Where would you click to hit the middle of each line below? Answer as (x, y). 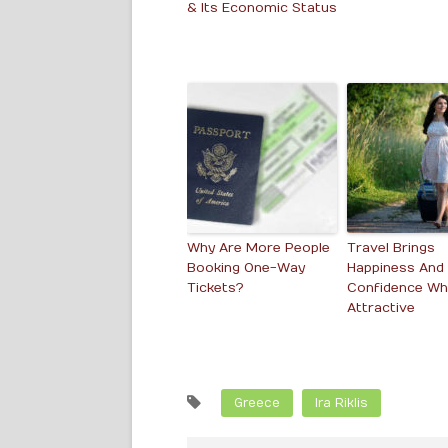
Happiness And (395, 268)
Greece (257, 403)
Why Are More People (258, 248)
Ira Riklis (341, 403)
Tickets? (215, 288)
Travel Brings (391, 248)
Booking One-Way (246, 268)
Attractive (381, 308)
